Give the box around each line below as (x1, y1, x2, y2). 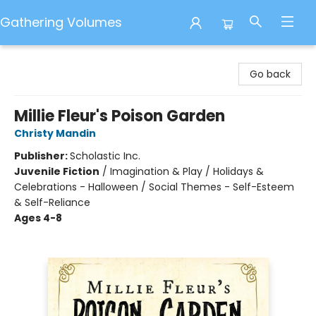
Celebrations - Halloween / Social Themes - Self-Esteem (14, 180, 294, 194)
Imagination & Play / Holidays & (110, 164, 264, 178)
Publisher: (14, 149, 70, 163)
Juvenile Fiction (14, 164, 99, 178)
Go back (250, 67, 291, 81)
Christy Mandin (14, 126, 96, 140)
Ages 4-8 (14, 211, 62, 225)
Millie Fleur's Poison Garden (14, 105, 225, 127)
